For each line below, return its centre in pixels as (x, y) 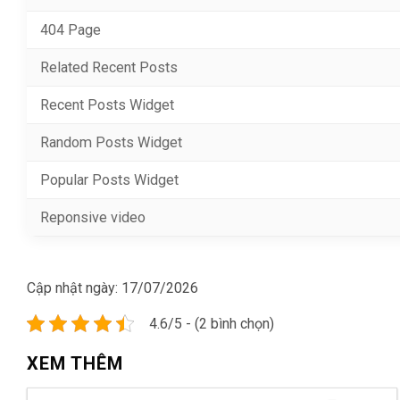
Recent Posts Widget (107, 104)
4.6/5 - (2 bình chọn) (212, 323)
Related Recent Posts (109, 67)
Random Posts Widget (111, 142)
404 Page (71, 29)
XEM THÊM (75, 363)
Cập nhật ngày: (74, 287)
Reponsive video (93, 217)
